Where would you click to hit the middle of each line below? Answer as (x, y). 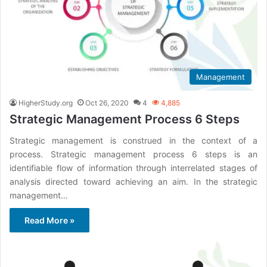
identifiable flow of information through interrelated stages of (133, 168)
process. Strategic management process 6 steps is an (133, 154)
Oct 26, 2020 (107, 103)
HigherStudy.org (46, 103)
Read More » (49, 221)
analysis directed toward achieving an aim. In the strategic (133, 182)
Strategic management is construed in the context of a (133, 141)
